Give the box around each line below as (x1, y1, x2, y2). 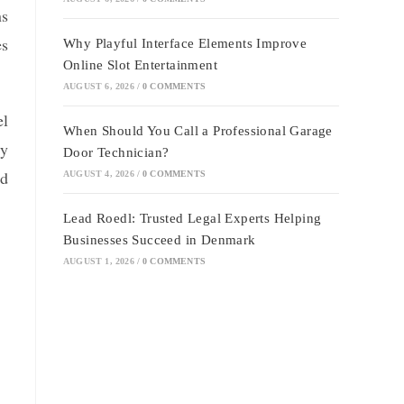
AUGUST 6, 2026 (63, 81, 134, 91)
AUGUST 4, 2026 (63, 169, 134, 179)
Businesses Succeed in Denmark (63, 233, 256, 247)
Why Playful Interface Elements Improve (63, 36, 308, 50)
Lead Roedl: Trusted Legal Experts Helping (63, 211, 322, 225)
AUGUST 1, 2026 (63, 256, 134, 266)
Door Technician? (63, 145, 170, 160)
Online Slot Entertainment (63, 58, 217, 72)
